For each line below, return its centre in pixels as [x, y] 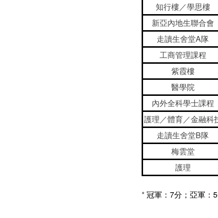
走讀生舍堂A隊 [183, 39]
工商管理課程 [183, 55]
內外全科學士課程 [183, 103]
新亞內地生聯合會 [183, 23]
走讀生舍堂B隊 [183, 135]
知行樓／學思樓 [183, 7]
